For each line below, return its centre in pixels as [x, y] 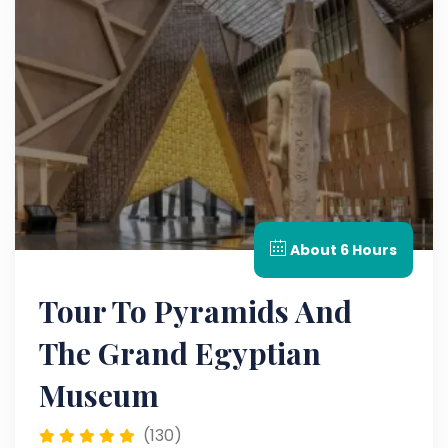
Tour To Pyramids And [195, 311]
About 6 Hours [343, 250]
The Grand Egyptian [180, 353]
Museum [99, 395]
